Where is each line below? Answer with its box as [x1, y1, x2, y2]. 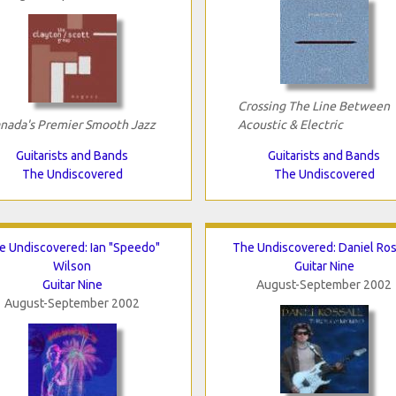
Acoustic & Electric [237, 117, 343, 132]
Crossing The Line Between [237, 98, 390, 113]
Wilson [53, 258, 91, 273]
